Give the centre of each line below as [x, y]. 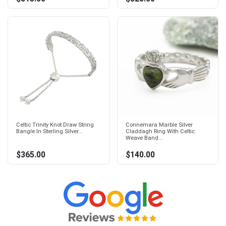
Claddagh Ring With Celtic [160, 131]
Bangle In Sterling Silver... [49, 131]
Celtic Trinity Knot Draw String [55, 125]
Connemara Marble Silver [159, 125]
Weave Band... [144, 138]
